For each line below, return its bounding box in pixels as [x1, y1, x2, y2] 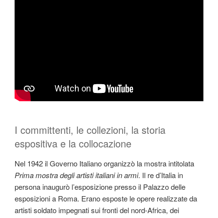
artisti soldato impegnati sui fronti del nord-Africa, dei [15, 205, 179, 216]
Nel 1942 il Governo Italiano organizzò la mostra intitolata [15, 158, 194, 169]
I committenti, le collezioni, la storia [15, 123, 165, 137]
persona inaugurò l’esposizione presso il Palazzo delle [15, 182, 185, 192]
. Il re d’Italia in [138, 170, 183, 181]
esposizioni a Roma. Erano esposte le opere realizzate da [15, 193, 197, 204]
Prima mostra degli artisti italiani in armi [15, 170, 138, 181]
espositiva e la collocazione [15, 136, 131, 151]
